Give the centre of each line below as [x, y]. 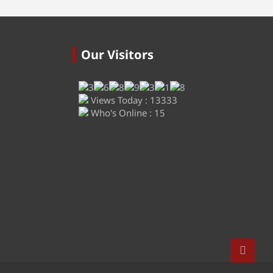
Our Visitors [117, 54]
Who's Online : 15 [126, 112]
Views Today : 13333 [133, 100]
